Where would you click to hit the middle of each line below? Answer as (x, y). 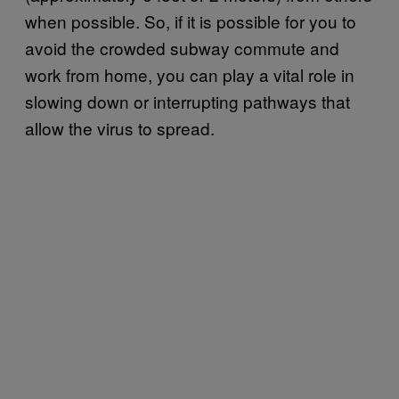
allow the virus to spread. (120, 127)
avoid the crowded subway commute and (182, 47)
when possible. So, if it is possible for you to (191, 20)
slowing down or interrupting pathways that (187, 101)
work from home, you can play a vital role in (190, 74)
